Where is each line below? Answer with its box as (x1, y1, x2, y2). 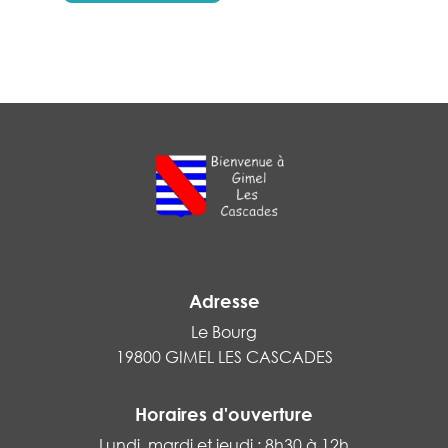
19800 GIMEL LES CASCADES (115, 346, 333, 367)
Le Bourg (191, 321, 257, 342)
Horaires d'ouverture (135, 402, 313, 425)
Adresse (188, 289, 260, 312)
